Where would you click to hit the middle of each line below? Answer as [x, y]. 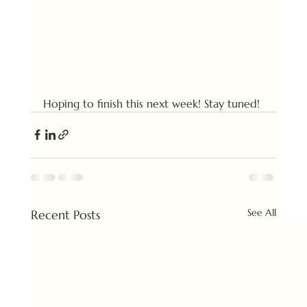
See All [262, 212]
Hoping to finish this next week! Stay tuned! [151, 103]
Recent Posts [65, 214]
